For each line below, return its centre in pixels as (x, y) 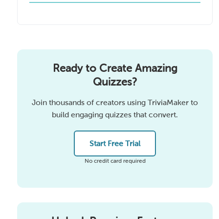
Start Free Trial (115, 144)
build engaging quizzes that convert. (115, 115)
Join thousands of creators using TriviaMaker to (115, 103)
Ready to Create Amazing (115, 68)
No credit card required (115, 161)
